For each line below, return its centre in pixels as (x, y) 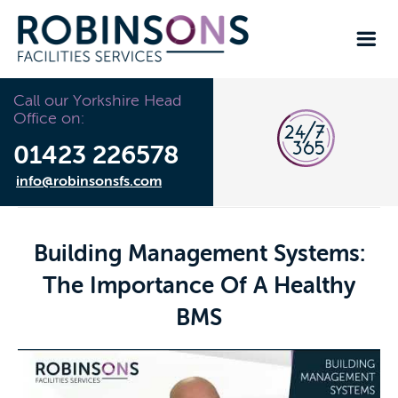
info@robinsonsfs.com (89, 181)
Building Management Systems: (199, 253)
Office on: (49, 118)
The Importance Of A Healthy (199, 285)
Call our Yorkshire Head (97, 100)
